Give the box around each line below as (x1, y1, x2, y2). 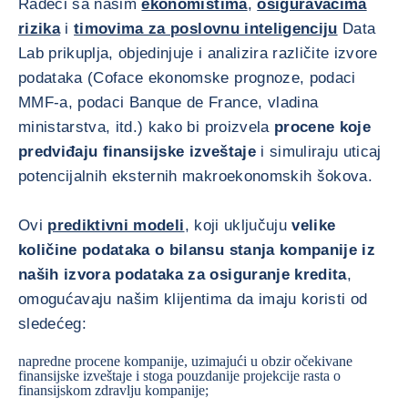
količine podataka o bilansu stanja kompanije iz (18, 241, 375, 259)
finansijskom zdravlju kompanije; (18, 382, 209, 398)
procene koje (273, 118, 372, 136)
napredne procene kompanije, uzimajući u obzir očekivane (18, 353, 352, 369)
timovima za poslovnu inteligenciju (74, 20, 338, 37)
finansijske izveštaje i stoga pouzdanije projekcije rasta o (18, 368, 341, 383)
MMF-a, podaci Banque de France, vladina (18, 94, 319, 111)
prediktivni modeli (47, 217, 185, 234)
